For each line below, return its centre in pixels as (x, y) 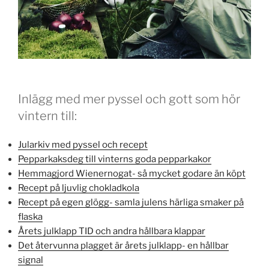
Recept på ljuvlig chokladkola (79, 188)
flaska (30, 217)
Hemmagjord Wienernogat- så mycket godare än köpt (132, 174)
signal (31, 260)
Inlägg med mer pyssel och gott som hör (129, 99)
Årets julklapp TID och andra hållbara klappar (112, 231)
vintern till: (47, 116)
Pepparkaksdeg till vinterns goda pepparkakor (115, 159)
